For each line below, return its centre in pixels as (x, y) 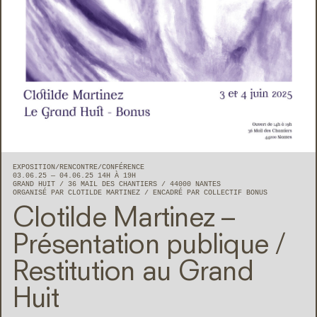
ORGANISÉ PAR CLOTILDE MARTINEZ (79, 193)
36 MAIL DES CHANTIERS (115, 185)
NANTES (208, 185)
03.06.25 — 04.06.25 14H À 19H (74, 176)
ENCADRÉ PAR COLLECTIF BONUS (210, 193)
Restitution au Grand (133, 273)
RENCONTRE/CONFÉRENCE (102, 168)
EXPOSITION (34, 168)
